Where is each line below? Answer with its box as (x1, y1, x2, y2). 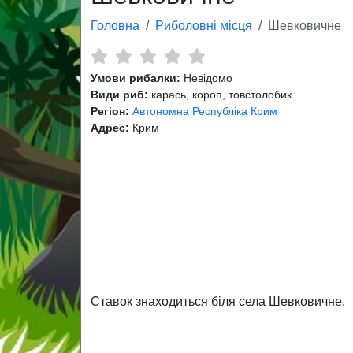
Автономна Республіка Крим (132, 105, 277, 117)
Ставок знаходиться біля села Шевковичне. (91, 295, 345, 308)
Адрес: (91, 121, 129, 134)
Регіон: (91, 105, 129, 117)
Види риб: (91, 88, 148, 101)
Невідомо (180, 72, 232, 84)
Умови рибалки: (91, 72, 180, 84)
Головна (91, 19, 139, 32)
